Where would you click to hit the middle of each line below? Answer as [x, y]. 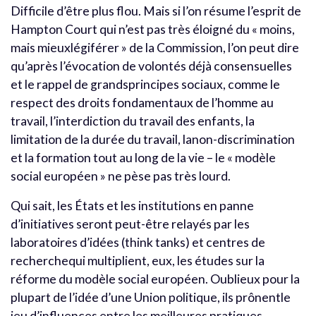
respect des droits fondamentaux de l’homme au [142, 102]
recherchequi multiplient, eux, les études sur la [138, 260]
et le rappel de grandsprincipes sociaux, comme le [145, 84]
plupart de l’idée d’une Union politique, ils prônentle [151, 297]
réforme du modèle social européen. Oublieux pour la [155, 279]
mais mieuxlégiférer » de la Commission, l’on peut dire [155, 47]
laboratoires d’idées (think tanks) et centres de [138, 242]
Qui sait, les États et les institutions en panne [132, 205]
